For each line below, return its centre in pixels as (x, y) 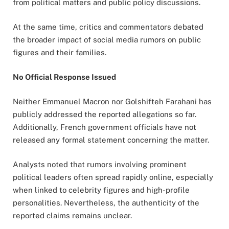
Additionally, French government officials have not (105, 127)
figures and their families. (60, 52)
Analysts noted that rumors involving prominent (100, 164)
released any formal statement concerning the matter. (111, 140)
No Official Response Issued (64, 77)
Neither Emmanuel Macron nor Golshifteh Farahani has (112, 101)
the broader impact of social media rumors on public (107, 39)
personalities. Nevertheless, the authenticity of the (106, 202)
